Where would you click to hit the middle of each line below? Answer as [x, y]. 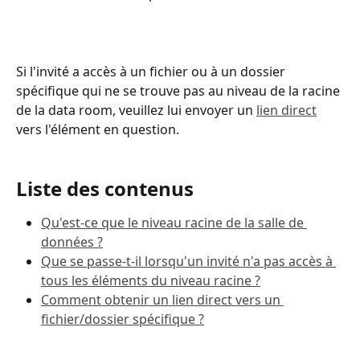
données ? [72, 242]
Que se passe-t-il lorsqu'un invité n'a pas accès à [188, 262]
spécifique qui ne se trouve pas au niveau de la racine [180, 91]
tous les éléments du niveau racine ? [151, 281]
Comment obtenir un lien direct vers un [162, 300]
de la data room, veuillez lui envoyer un [136, 110]
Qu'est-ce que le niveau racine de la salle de [174, 223]
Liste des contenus [105, 189]
